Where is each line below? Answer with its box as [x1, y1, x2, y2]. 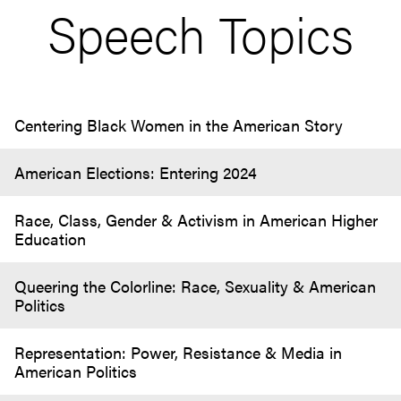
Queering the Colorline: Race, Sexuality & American [14, 275, 376, 297]
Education [14, 227, 86, 250]
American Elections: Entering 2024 [14, 161, 257, 183]
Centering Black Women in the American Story [14, 114, 343, 136]
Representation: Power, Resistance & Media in [14, 341, 342, 363]
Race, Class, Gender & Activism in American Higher [14, 209, 378, 231]
